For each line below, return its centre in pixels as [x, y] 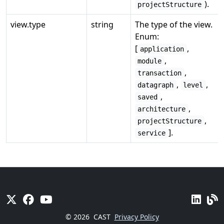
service [152, 133]
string [102, 24]
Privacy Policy [136, 217]
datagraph [156, 85]
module [150, 61]
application [162, 49]
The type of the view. [174, 24]
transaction [160, 73]
